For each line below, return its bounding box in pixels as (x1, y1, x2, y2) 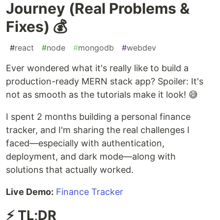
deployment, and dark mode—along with (6, 151, 176, 162)
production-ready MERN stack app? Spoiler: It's (6, 76, 203, 86)
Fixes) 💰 (6, 17, 67, 35)
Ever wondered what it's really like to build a (6, 62, 189, 73)
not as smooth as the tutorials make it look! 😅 (6, 89, 198, 100)
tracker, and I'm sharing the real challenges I (6, 124, 190, 135)
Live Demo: (6, 186, 54, 197)
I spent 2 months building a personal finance (6, 111, 191, 122)
